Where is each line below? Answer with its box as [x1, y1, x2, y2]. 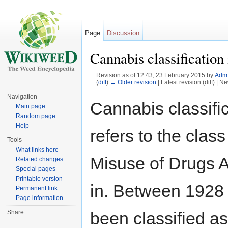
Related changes [16, 156, 64, 163]
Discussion [107, 29, 140, 37]
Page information [16, 194, 64, 202]
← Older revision [109, 79, 156, 86]
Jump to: [90, 86, 120, 95]
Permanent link [16, 185, 58, 192]
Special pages [16, 165, 56, 173]
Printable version [16, 175, 63, 182]
